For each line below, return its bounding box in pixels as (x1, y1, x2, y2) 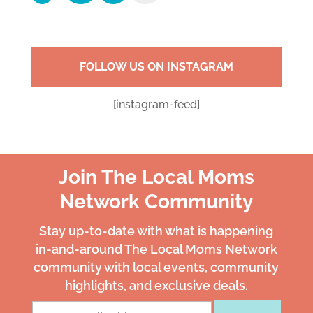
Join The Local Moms (58, 166, 254, 189)
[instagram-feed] (112, 98, 200, 111)
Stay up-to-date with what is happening (39, 224, 274, 238)
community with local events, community (34, 260, 279, 275)
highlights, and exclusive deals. (64, 278, 248, 293)
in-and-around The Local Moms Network (35, 242, 277, 256)
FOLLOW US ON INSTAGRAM (79, 60, 233, 73)
